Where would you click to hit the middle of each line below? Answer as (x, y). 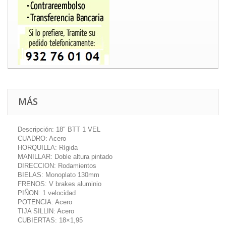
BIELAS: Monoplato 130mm (59, 175)
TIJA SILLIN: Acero (46, 211)
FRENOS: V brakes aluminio (60, 184)
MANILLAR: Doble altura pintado (65, 156)
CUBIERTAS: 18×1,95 (50, 220)
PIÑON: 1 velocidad (47, 193)
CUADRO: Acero (42, 138)
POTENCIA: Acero (45, 202)
